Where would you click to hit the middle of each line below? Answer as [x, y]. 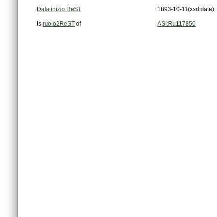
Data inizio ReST [59, 9]
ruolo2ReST [59, 24]
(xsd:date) [201, 9]
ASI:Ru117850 [177, 24]
